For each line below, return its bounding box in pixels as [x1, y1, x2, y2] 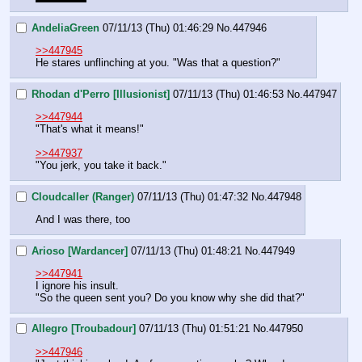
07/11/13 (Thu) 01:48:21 [131, 244, 242, 257]
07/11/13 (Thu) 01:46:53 [173, 87, 284, 100]
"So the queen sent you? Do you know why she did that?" [36, 291, 305, 304]
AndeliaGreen [32, 21, 99, 34]
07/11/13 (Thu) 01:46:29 [103, 21, 213, 34]
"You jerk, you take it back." [36, 158, 166, 171]
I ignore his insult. [36, 279, 119, 292]
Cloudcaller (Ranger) [32, 190, 134, 203]
